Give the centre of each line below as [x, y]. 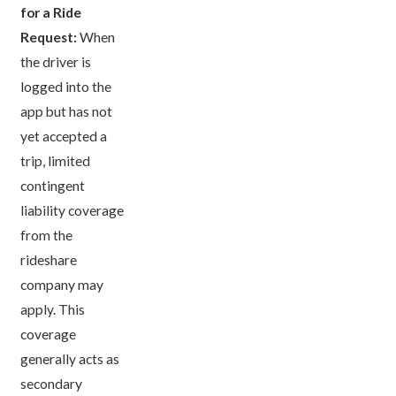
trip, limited [56, 160]
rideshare [49, 259]
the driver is [56, 61]
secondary [52, 383]
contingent [53, 185]
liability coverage [72, 210]
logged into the [66, 86]
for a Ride [51, 12]
